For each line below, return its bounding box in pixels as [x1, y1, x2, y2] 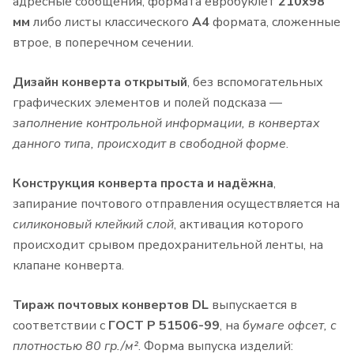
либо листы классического [30, 13, 192, 32]
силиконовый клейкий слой [13, 216, 174, 234]
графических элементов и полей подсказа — [13, 94, 282, 112]
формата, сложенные [209, 13, 341, 32]
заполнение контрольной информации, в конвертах [13, 115, 320, 133]
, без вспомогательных [187, 73, 323, 92]
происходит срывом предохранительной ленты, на [13, 236, 323, 254]
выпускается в [209, 296, 297, 314]
